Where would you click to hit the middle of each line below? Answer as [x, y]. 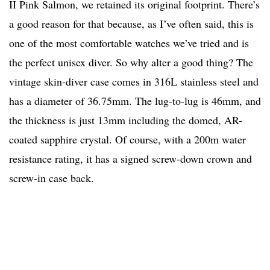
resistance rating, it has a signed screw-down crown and [130, 159]
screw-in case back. [52, 178]
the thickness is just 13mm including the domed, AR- [126, 120]
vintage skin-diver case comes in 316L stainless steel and [134, 82]
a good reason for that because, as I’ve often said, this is [131, 24]
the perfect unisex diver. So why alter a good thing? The [131, 62]
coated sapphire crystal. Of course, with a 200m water [127, 140]
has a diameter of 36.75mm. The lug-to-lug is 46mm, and [135, 101]
